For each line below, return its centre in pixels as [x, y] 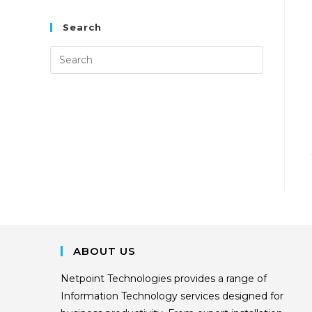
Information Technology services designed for [172, 296]
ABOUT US [104, 251]
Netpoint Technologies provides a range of [164, 278]
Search [82, 27]
